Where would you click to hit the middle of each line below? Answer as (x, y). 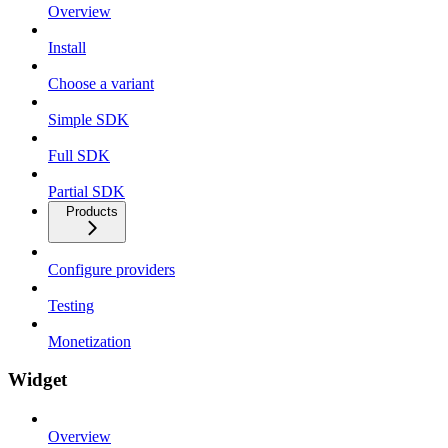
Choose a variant (101, 83)
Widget (37, 380)
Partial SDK (86, 191)
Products (92, 211)
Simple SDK (88, 119)
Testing (71, 305)
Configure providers (111, 269)
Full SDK (79, 155)
